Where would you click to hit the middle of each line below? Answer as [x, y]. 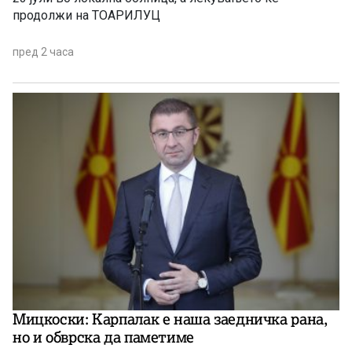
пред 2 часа [43, 51]
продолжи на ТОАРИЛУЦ [86, 15]
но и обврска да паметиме [103, 337]
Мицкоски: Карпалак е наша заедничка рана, [170, 319]
